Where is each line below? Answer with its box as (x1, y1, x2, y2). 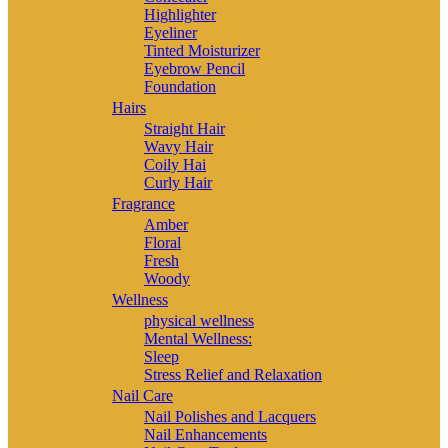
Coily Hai (144, 155, 206, 173)
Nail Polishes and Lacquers (144, 407, 316, 425)
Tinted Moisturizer (144, 41, 260, 59)
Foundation (144, 77, 216, 95)
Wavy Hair (144, 137, 213, 155)
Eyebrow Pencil (144, 59, 245, 77)
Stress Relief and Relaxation (144, 365, 322, 383)
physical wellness (144, 311, 254, 329)
